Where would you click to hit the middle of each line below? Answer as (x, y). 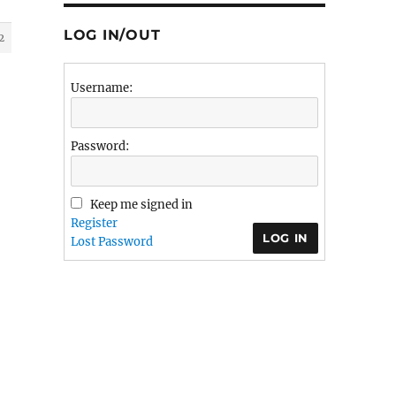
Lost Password (111, 242)
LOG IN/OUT (112, 35)
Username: (101, 88)
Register (94, 223)
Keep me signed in (141, 205)
